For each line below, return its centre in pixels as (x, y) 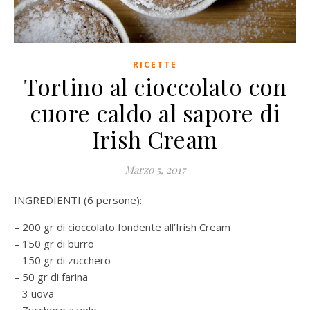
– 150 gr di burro (54, 244)
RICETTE (155, 65)
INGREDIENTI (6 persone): (80, 200)
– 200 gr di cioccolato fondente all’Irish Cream (122, 227)
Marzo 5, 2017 (155, 170)
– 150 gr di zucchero (62, 261)
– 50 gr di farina (51, 277)
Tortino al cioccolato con (155, 87)
